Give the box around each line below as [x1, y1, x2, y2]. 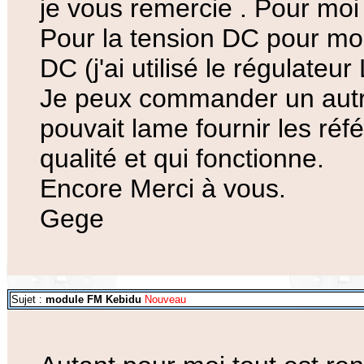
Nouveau [141, 293, 186, 305]
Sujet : [11, 293, 45, 305]
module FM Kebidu [45, 293, 141, 305]
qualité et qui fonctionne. [40, 144, 324, 174]
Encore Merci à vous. [40, 174, 286, 204]
